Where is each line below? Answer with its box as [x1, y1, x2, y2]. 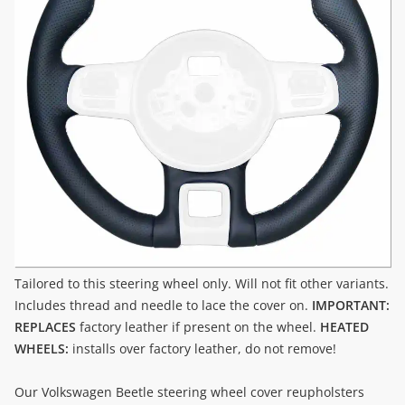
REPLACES [14, 318, 76, 335]
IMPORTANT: [312, 297, 390, 314]
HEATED [320, 318, 369, 335]
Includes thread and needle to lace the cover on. [14, 297, 312, 314]
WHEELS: [14, 340, 69, 357]
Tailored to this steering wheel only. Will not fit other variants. [14, 275, 389, 292]
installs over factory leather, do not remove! [69, 340, 336, 357]
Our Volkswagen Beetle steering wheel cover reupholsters [14, 383, 364, 400]
